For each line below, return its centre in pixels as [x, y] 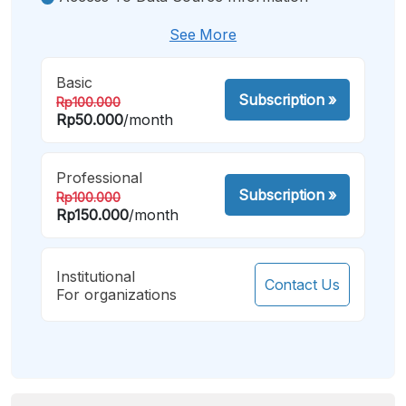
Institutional [96, 276]
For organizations [116, 294]
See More [203, 34]
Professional [99, 177]
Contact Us [302, 284]
